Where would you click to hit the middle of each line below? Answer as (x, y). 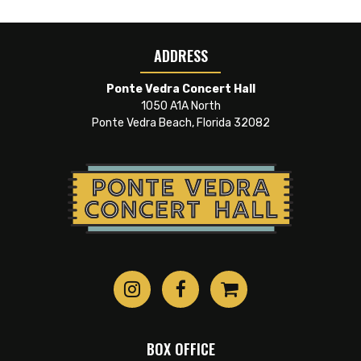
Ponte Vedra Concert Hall (180, 89)
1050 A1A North (180, 106)
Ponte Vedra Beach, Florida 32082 (180, 123)
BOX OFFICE (180, 349)
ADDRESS (180, 56)
